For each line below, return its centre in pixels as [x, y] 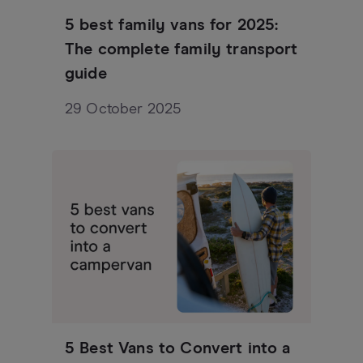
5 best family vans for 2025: [172, 26]
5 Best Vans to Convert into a [178, 348]
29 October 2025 [123, 110]
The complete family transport [181, 50]
